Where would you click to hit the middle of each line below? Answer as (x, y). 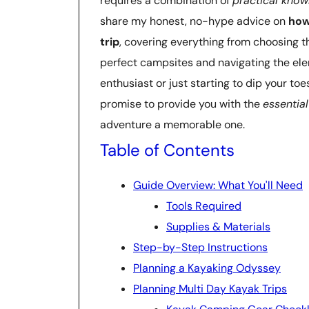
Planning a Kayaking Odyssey (207, 268)
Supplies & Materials (218, 227)
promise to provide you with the (181, 104)
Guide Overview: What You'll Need (218, 185)
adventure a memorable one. (172, 124)
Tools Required (204, 206)
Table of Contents (167, 150)
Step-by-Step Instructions (200, 247)
